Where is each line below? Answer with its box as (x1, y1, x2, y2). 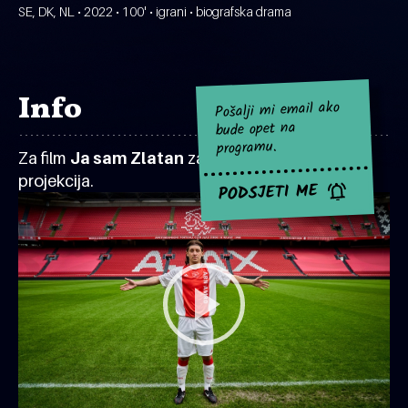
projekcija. (18, 171, 94, 190)
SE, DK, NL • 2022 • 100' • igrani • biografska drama (18, 4, 291, 19)
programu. (216, 135, 278, 161)
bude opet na (215, 116, 297, 143)
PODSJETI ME (218, 178, 319, 209)
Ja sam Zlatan (70, 148, 184, 168)
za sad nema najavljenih (184, 148, 362, 168)
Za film (18, 148, 70, 168)
